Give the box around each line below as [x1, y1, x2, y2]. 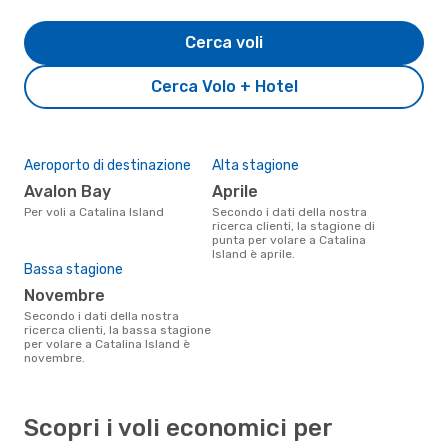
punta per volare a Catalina [212, 232, 366, 247]
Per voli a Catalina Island [31, 204, 164, 219]
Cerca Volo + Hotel [150, 76, 298, 96]
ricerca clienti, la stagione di [212, 218, 375, 233]
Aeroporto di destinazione [24, 156, 191, 174]
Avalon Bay [34, 181, 111, 201]
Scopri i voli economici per [24, 413, 332, 442]
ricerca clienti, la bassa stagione [24, 322, 211, 337]
